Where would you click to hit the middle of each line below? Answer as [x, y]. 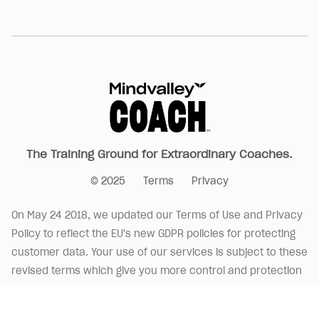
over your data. [50, 289]
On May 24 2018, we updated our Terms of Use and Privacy [157, 215]
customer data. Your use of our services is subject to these [159, 252]
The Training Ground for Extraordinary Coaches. [159, 154]
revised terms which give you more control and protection [157, 271]
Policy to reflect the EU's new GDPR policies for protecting [153, 234]
